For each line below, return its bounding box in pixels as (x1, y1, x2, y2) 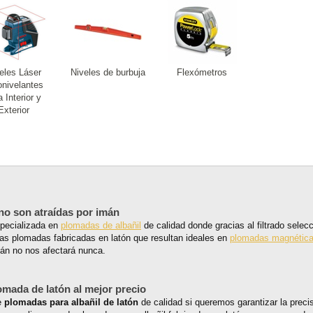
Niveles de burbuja (70, 66, 145, 78)
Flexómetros (177, 66, 227, 78)
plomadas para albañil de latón (4, 296, 138, 307)
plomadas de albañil (61, 219, 141, 231)
